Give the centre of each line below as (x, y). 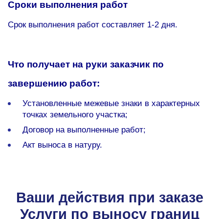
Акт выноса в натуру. (62, 145)
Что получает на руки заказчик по (86, 65)
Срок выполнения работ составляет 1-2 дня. (93, 25)
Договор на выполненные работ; (84, 130)
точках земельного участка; (75, 115)
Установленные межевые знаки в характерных (111, 104)
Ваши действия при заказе (109, 198)
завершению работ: (54, 84)
